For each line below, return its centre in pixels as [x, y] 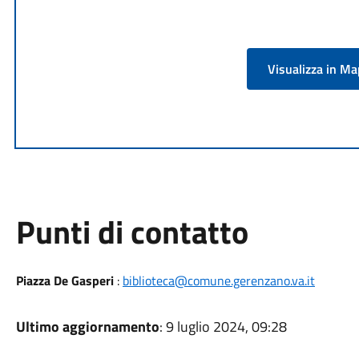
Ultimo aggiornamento [87, 327]
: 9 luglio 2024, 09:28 [223, 327]
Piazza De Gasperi [65, 280]
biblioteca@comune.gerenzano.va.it [218, 280]
